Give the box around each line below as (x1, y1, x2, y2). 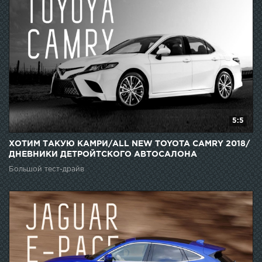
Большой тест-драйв (9, 166, 84, 173)
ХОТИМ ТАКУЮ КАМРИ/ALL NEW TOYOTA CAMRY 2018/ (9, 140, 250, 147)
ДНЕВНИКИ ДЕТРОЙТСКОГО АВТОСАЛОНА (9, 150, 197, 158)
